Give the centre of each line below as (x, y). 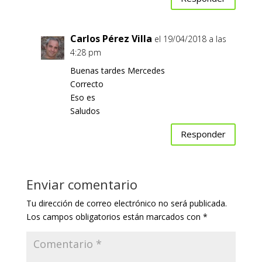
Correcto (87, 84)
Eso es (82, 97)
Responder (204, 134)
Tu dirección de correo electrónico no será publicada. (126, 203)
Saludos (85, 111)
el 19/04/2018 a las (190, 39)
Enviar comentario (82, 184)
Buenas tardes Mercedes (117, 70)
